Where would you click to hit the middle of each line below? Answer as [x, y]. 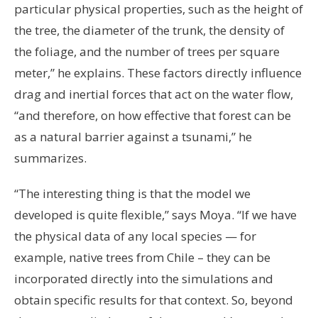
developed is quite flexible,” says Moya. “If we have [155, 214]
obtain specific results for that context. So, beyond [154, 300]
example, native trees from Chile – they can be [142, 257]
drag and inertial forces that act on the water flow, [154, 94]
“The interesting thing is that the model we [132, 193]
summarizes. [52, 158]
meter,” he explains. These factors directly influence [158, 72]
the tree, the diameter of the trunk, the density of [149, 30]
